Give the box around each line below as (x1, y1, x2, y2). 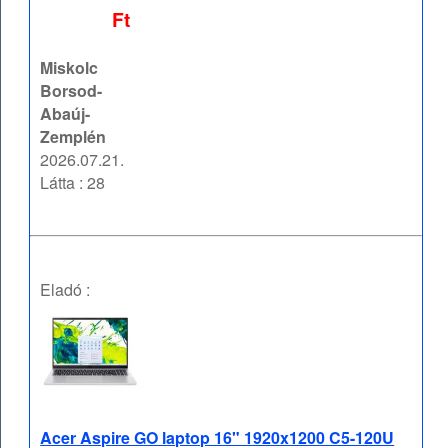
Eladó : (40, 278, 91, 302)
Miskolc (40, 56, 99, 80)
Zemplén (40, 125, 107, 149)
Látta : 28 (40, 171, 106, 195)
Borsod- (40, 79, 103, 103)
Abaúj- (40, 102, 91, 126)
